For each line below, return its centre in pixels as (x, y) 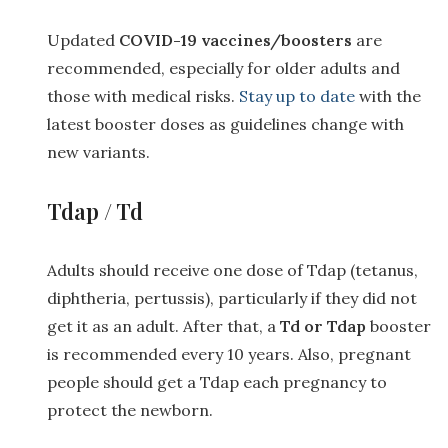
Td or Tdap (323, 325)
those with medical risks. (143, 95)
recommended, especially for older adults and (223, 67)
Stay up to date (297, 95)
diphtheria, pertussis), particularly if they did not (232, 297)
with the (388, 95)
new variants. (98, 151)
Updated (83, 39)
